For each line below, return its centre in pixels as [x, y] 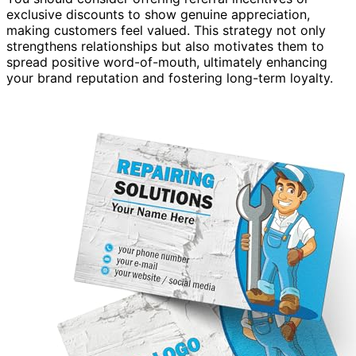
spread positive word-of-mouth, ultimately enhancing [167, 62]
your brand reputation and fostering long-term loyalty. [170, 77]
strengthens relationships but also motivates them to [165, 46]
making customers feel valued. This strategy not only [166, 30]
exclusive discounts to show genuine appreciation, [158, 14]
